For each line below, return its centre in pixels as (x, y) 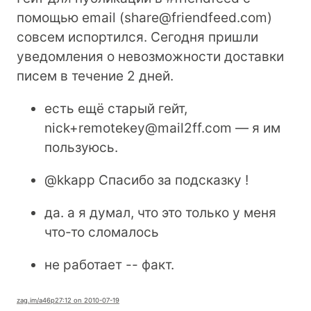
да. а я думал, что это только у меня (160, 212)
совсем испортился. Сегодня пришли (137, 37)
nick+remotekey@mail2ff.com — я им (162, 128)
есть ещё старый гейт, (116, 108)
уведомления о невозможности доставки (150, 56)
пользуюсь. (81, 147)
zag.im (27, 300)
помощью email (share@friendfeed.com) (144, 17)
